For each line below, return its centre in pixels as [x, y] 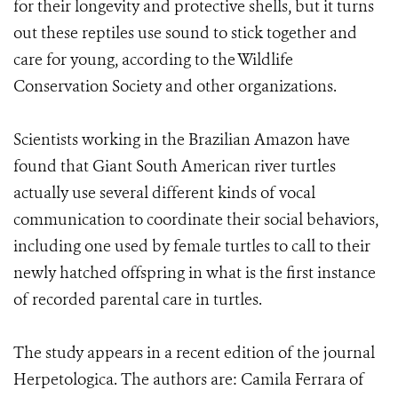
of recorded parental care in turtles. [138, 299]
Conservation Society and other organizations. [175, 86]
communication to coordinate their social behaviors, [196, 219]
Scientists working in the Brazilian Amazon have [182, 139]
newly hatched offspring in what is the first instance [195, 273]
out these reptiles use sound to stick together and [185, 33]
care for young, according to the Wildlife [153, 60]
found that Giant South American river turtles [175, 166]
